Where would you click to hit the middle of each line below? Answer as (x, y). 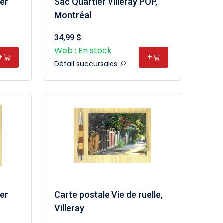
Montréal (72, 15)
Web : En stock (83, 51)
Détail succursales (87, 64)
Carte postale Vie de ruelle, (108, 194)
